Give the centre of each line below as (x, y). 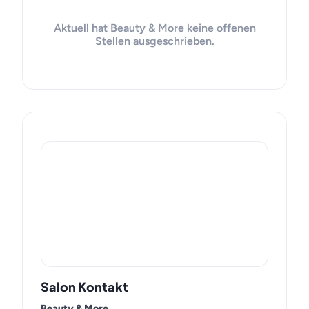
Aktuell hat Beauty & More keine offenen (154, 28)
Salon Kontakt (84, 287)
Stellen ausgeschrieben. (154, 41)
